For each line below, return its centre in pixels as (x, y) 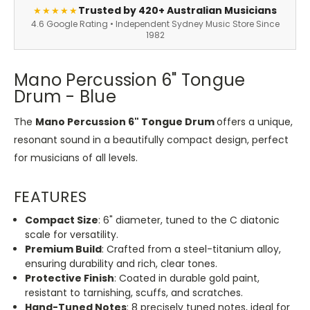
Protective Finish (70, 278)
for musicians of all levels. (76, 158)
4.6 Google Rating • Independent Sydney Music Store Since (155, 24)
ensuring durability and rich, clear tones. (121, 263)
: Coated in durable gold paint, (187, 278)
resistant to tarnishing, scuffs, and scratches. (134, 292)
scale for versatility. (72, 234)
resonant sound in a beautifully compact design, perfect (151, 140)
